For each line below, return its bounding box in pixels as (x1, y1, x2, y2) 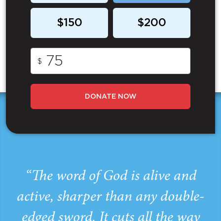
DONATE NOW (84, 94, 137, 100)
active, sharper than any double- (17, 190, 204, 205)
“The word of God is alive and (25, 169, 196, 184)
